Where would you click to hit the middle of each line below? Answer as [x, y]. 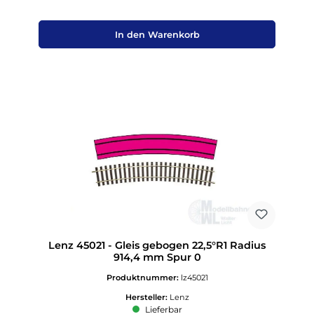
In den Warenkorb [157, 34]
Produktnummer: [143, 278]
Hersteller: [147, 298]
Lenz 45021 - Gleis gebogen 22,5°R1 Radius [157, 245]
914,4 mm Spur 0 [157, 257]
